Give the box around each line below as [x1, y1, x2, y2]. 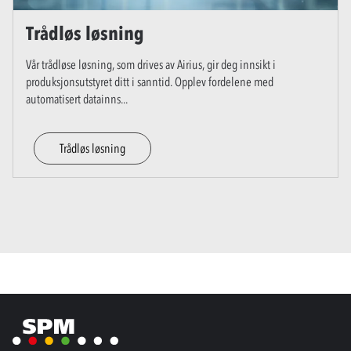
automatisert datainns [26, 90, 121, 107]
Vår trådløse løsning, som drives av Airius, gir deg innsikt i [26, 56, 276, 72]
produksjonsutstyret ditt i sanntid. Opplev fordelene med [26, 73, 273, 89]
